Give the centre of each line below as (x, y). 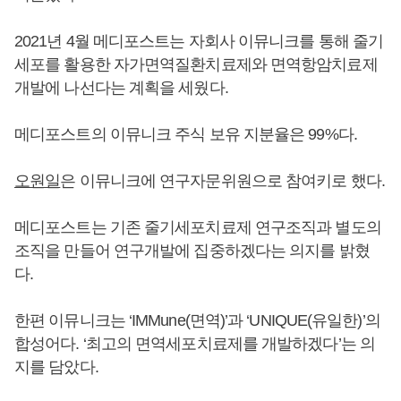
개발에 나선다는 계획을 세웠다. (121, 87)
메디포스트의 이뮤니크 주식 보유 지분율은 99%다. (186, 134)
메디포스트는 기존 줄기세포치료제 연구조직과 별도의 (198, 227)
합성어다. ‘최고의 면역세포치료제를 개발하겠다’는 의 (195, 343)
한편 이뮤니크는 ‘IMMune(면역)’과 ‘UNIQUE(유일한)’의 (197, 320)
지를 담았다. (56, 367)
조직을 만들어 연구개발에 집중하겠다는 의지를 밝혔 (192, 250)
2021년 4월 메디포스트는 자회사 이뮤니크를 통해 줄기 (199, 41)
